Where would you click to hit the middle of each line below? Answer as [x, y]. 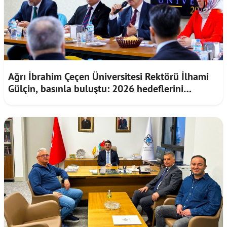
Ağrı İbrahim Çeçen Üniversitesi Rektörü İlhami [108, 76]
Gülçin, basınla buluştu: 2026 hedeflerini [96, 88]
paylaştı [25, 101]
